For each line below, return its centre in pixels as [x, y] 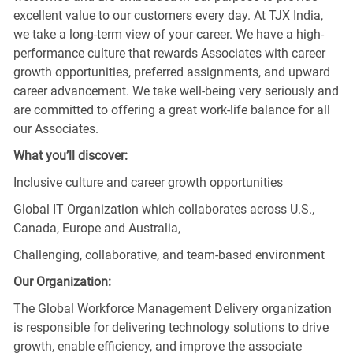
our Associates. [56, 128]
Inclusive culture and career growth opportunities [148, 182]
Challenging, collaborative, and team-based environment [169, 255]
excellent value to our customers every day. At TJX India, [168, 15]
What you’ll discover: [70, 155]
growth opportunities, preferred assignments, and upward [171, 72]
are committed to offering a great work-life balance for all [171, 110]
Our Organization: [62, 281]
